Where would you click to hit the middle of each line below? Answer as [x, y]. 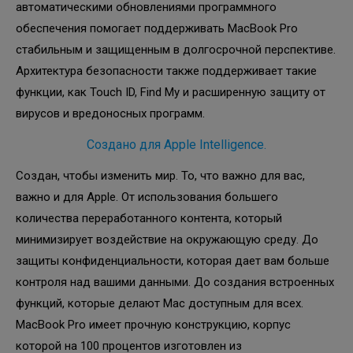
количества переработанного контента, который [149, 218]
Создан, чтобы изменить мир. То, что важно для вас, [160, 175]
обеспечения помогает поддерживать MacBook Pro [157, 28]
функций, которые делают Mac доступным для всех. [160, 303]
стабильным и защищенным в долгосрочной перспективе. [176, 49]
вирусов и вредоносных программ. [110, 113]
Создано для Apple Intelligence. [176, 144]
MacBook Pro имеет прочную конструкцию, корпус [153, 324]
